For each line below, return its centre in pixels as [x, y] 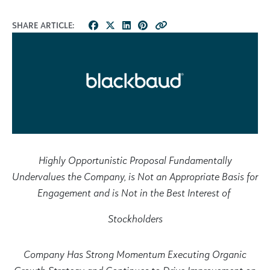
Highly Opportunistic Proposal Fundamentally [135, 160]
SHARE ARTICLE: [43, 25]
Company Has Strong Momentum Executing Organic [135, 254]
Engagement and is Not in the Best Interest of [135, 192]
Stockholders [135, 218]
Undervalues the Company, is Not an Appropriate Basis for [135, 176]
